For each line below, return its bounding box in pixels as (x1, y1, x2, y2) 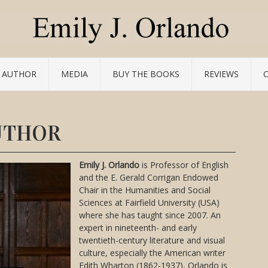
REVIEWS (204, 68, 239, 80)
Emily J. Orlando (79, 159, 139, 170)
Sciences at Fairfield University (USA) (79, 197, 220, 208)
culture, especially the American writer (79, 247, 226, 258)
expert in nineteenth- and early (79, 222, 197, 233)
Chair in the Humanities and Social (79, 184, 211, 196)
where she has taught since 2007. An (79, 209, 221, 221)
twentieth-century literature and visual (79, 234, 225, 246)
